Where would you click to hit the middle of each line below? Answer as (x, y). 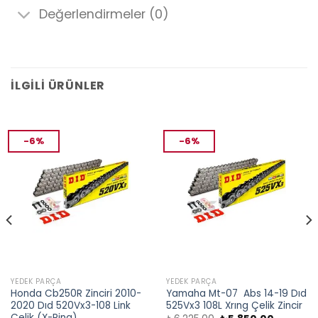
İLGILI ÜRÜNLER (58, 85)
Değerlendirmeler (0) (104, 15)
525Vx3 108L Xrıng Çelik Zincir (234, 306)
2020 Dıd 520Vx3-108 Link (70, 306)
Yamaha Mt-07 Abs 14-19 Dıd (236, 294)
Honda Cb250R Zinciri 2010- (76, 294)
